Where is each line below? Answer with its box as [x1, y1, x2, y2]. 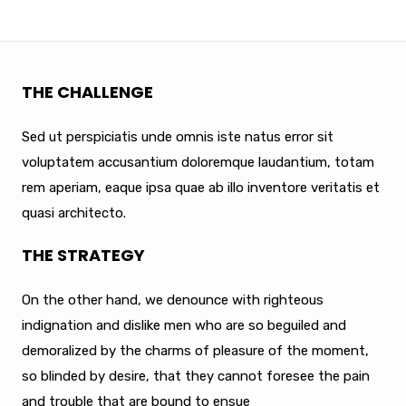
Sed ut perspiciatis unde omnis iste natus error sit [22, 128, 333, 145]
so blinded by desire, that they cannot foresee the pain [22, 367, 370, 384]
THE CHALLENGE [22, 80, 153, 103]
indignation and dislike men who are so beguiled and [22, 316, 346, 333]
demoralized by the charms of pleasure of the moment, [22, 342, 369, 359]
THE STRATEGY [22, 243, 145, 266]
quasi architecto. [22, 204, 126, 221]
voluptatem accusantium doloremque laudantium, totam [22, 153, 374, 170]
